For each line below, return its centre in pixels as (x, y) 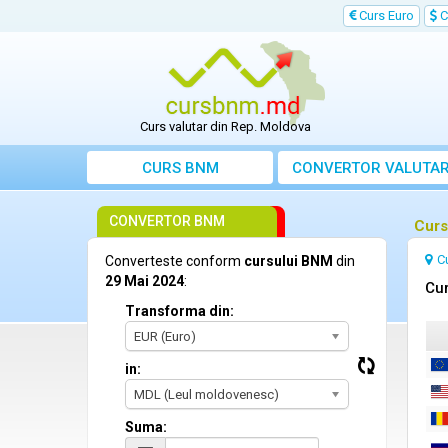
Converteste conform (174, 261)
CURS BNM (180, 168)
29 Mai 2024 (144, 281)
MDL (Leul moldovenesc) (206, 395)
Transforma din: (179, 311)
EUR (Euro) (165, 337)
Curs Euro (385, 15)
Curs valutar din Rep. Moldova (226, 127)
